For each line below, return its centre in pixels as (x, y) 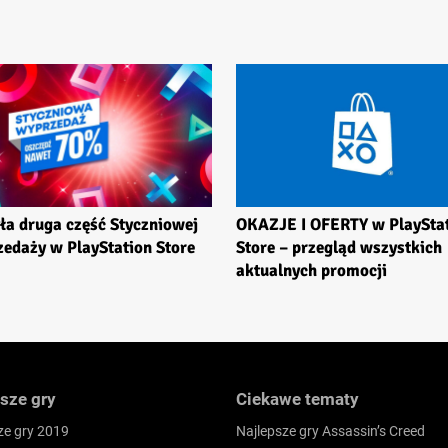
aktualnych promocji (311, 271)
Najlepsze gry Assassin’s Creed (330, 431)
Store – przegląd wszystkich (339, 248)
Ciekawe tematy (297, 399)
